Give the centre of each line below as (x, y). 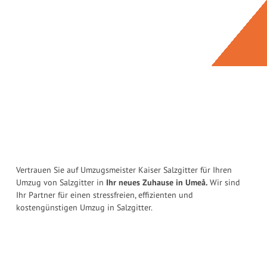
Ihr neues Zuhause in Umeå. (157, 183)
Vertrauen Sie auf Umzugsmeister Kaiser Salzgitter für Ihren (124, 170)
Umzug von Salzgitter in (61, 183)
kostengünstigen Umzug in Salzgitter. (84, 208)
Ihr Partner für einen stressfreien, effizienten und (105, 195)
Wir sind (224, 183)
